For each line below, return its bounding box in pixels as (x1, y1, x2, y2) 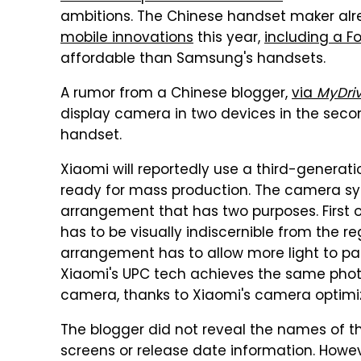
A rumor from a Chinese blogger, (60, 83, 292, 106)
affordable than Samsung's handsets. (60, 48, 326, 71)
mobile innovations (60, 27, 193, 50)
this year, (193, 27, 264, 50)
